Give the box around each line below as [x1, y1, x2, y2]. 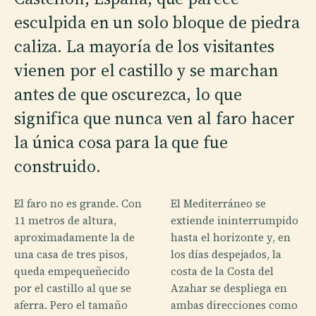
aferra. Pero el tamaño [14, 297, 128, 312]
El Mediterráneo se [171, 195, 266, 211]
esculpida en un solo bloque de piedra [14, 10, 300, 34]
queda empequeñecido [14, 263, 130, 279]
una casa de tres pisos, [14, 246, 128, 262]
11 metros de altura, [14, 212, 116, 228]
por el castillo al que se [14, 280, 131, 296]
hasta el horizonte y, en [171, 229, 291, 245]
